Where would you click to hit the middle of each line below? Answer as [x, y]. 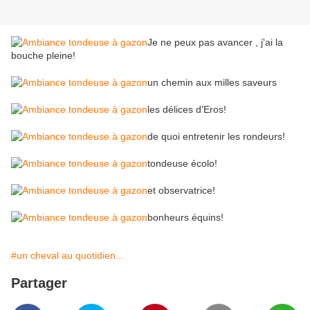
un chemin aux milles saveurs [212, 83]
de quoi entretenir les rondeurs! [216, 137]
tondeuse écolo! [182, 164]
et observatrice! [181, 191]
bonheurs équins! [185, 218]
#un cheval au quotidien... [67, 256]
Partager [39, 283]
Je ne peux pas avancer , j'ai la [215, 43]
